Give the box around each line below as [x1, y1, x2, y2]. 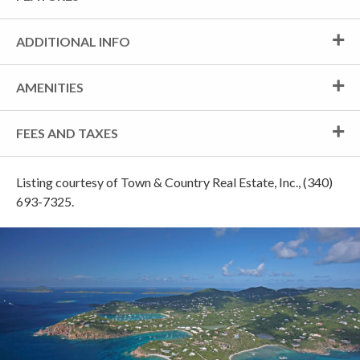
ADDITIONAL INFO [16, 33, 130, 49]
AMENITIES [16, 79, 84, 95]
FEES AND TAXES [16, 125, 118, 141]
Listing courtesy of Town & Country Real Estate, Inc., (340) [16, 174, 333, 190]
